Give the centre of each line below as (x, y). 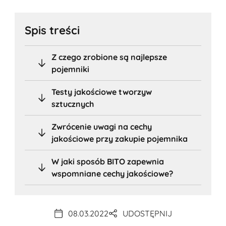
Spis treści (52, 30)
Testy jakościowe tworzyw (102, 92)
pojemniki (71, 69)
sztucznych (73, 104)
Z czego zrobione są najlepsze (109, 57)
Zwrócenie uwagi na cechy (102, 126)
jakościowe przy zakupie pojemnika (120, 138)
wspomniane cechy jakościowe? (112, 173)
